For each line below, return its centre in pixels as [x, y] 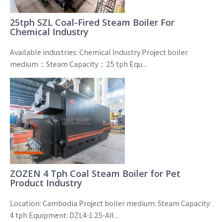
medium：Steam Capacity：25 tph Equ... [78, 64]
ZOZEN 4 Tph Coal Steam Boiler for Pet [95, 173]
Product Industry [46, 183]
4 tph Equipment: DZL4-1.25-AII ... [65, 215]
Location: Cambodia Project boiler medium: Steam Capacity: [111, 203]
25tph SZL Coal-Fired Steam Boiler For [92, 22]
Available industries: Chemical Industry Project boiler [99, 52]
